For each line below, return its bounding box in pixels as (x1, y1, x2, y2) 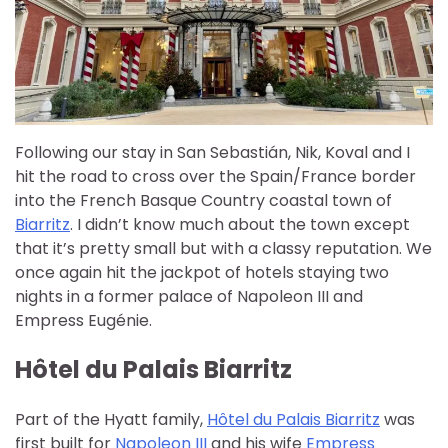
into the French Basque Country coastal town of (15, 188, 392, 212)
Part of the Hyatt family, (15, 408, 207, 432)
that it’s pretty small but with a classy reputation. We (15, 236, 432, 260)
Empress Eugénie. (15, 308, 152, 332)
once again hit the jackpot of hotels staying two (15, 260, 389, 284)
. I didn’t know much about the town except (70, 212, 410, 236)
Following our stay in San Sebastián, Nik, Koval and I (15, 140, 410, 164)
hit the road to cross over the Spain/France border (15, 164, 416, 188)
